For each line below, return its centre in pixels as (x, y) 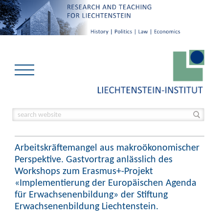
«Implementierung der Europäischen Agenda (106, 182)
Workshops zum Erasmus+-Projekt (84, 171)
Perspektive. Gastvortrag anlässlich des (94, 159)
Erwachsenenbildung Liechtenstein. (87, 206)
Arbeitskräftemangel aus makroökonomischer (107, 147)
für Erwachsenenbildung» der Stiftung (91, 194)
